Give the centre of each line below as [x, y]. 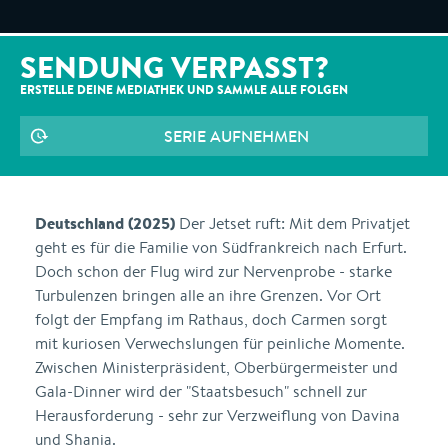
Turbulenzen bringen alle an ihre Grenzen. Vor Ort [208, 295]
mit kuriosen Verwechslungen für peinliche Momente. [220, 343]
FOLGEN [324, 89]
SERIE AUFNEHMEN [236, 136]
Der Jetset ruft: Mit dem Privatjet [292, 223]
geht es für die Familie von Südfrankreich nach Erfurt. [221, 247]
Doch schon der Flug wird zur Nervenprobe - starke [213, 271]
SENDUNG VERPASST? [174, 67]
